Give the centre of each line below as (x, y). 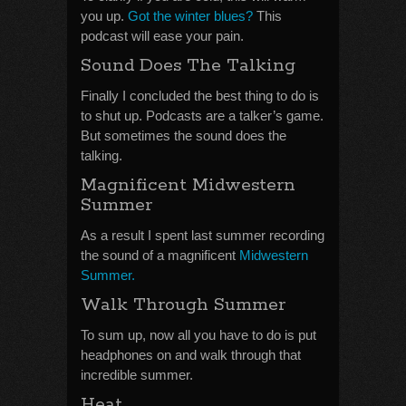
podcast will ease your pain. (162, 36)
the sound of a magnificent (160, 255)
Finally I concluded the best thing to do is (200, 96)
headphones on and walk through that (191, 355)
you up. (104, 16)
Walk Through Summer (183, 305)
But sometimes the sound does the (184, 135)
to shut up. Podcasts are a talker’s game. (202, 116)
